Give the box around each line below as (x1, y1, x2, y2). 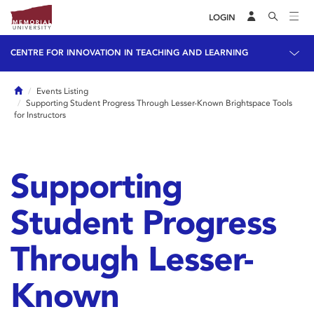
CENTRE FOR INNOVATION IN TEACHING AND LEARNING (11, 48, 248, 57)
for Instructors (14, 110, 66, 120)
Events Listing (36, 86, 88, 96)
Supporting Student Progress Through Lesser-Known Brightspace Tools (26, 98, 292, 108)
